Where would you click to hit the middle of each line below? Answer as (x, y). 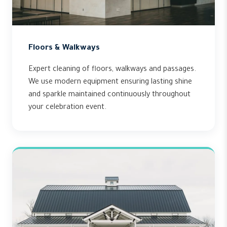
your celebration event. (67, 108)
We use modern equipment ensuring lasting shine (110, 83)
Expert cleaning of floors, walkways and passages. (112, 70)
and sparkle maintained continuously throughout (109, 95)
